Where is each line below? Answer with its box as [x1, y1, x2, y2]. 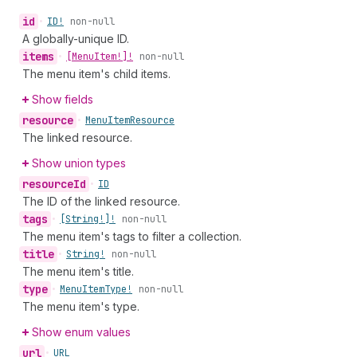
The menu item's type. [22, 300, 139, 313]
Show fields [32, 92, 93, 106]
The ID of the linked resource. [22, 194, 180, 208]
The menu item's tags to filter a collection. [22, 229, 241, 243]
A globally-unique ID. [22, 32, 129, 45]
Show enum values [32, 325, 131, 339]
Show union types [32, 156, 126, 170]
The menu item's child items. [22, 67, 171, 80]
